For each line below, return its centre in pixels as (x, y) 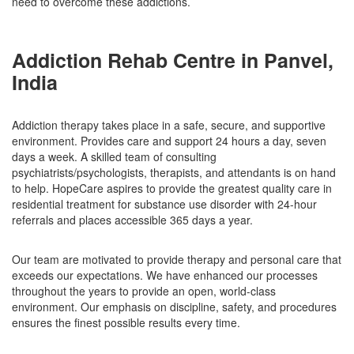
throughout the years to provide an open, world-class (144, 291)
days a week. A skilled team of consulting (114, 156)
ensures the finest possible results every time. (126, 322)
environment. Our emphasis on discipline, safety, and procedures (174, 307)
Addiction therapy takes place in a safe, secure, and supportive (169, 125)
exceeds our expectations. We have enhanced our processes (165, 275)
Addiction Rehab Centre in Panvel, (173, 60)
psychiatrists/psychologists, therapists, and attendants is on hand (174, 172)
